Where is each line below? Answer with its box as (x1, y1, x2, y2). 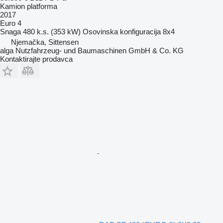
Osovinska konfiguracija (83, 27, 161, 36)
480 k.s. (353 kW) (23, 27, 81, 36)
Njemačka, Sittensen (11, 37, 79, 46)
